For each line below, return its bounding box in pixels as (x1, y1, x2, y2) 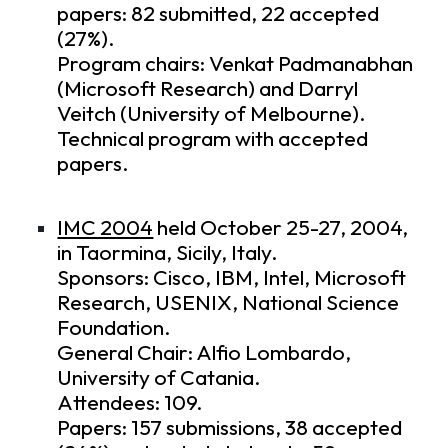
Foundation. (57, 314, 172, 342)
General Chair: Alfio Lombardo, (57, 339, 352, 367)
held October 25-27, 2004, (153, 214, 409, 242)
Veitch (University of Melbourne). (57, 100, 367, 128)
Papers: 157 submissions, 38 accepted (57, 414, 403, 442)
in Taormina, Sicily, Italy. (57, 239, 279, 267)
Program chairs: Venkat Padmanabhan (57, 50, 414, 78)
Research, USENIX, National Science (57, 289, 400, 317)
